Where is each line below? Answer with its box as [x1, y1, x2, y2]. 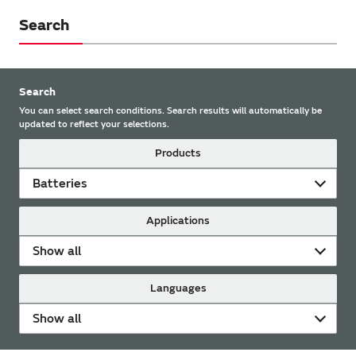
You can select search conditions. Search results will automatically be [19, 104, 322, 117]
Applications [146, 213, 210, 227]
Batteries [33, 175, 87, 192]
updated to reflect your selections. [19, 118, 169, 130]
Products [155, 145, 201, 160]
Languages [149, 281, 207, 295]
